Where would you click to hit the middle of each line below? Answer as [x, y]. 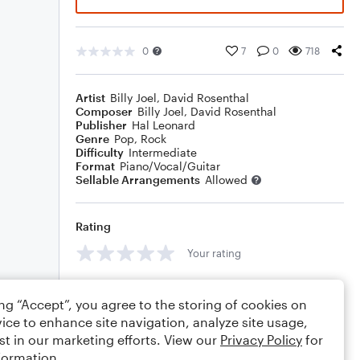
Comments [105, 289]
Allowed [226, 180]
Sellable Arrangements [138, 180]
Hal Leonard [164, 125]
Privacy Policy [261, 340]
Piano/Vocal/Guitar [170, 166]
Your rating [214, 253]
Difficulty [100, 152]
